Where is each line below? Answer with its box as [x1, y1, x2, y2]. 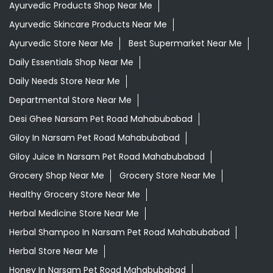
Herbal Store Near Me [9, 245, 98, 258]
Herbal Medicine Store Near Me [9, 207, 139, 220]
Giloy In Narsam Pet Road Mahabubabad [9, 132, 180, 144]
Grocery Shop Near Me [9, 169, 104, 182]
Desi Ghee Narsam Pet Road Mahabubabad [9, 113, 193, 126]
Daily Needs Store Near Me [9, 75, 120, 88]
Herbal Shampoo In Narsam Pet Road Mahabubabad [9, 226, 230, 239]
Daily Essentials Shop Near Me [9, 56, 133, 69]
